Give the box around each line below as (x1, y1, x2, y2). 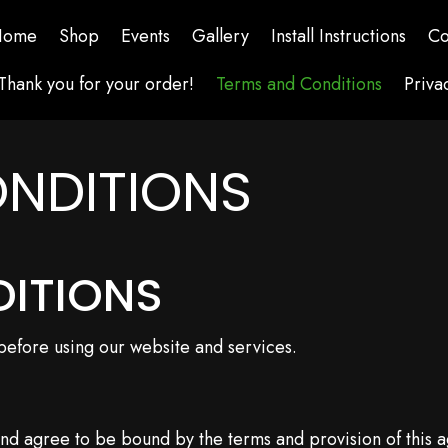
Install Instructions (271, 23, 407, 49)
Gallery (192, 23, 250, 49)
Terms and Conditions (216, 71, 383, 97)
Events (121, 23, 171, 49)
